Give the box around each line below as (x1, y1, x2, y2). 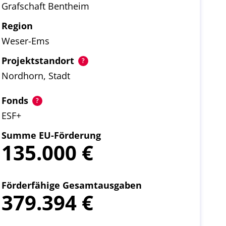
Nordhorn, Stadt (1, 70, 70, 82)
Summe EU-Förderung (1, 129, 101, 141)
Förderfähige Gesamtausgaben (1, 179, 142, 191)
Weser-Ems (1, 35, 49, 47)
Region (1, 20, 33, 32)
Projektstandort (1, 54, 74, 67)
